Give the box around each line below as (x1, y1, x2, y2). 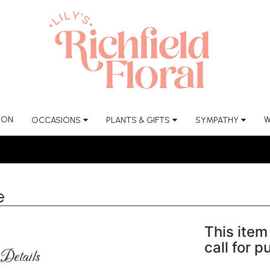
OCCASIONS (31, 115, 81, 125)
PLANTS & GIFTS (105, 115, 170, 125)
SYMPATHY (195, 115, 239, 125)
